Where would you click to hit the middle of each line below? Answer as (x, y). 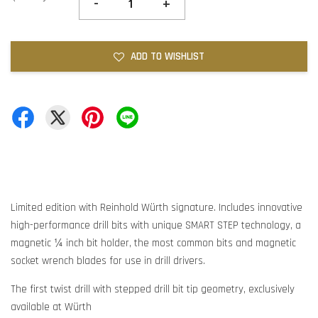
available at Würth (53, 307)
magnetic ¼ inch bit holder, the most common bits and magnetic (153, 243)
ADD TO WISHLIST (168, 56)
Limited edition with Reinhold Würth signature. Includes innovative (157, 208)
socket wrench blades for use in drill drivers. (109, 261)
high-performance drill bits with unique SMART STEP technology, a (156, 225)
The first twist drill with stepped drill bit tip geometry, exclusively (153, 289)
